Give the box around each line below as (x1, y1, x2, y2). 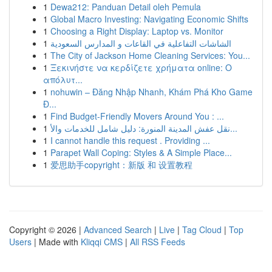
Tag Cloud (182, 223, 222, 236)
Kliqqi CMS (81, 236, 123, 248)
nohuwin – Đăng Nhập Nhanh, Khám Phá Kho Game (50, 86, 253, 98)
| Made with (32, 236, 81, 248)
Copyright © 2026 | (9, 223, 84, 236)
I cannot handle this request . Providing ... (50, 134, 210, 146)
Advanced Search (84, 223, 152, 236)
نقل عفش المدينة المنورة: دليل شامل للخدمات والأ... (230, 122, 237, 134)
